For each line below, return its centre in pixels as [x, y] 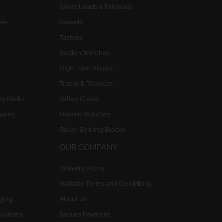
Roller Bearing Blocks [92, 130]
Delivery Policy [82, 168]
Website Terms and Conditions [105, 184]
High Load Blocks [86, 68]
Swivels [71, 22]
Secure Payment [84, 214]
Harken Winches [84, 114]
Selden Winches [84, 53]
